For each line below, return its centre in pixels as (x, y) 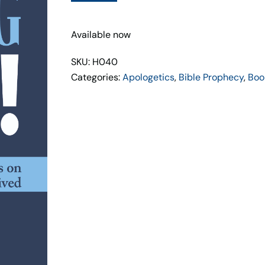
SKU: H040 (94, 62)
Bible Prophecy (211, 77)
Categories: (97, 77)
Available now (101, 35)
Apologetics (148, 77)
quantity (89, 17)
